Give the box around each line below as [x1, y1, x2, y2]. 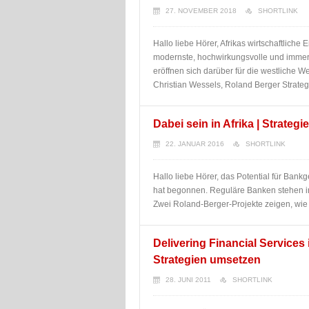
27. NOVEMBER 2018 [166, 7, 237, 14]
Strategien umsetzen [153, 254, 261, 266]
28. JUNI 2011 [166, 276, 211, 283]
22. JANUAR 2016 [166, 140, 224, 148]
